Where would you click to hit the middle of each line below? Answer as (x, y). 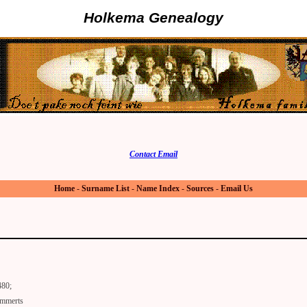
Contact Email (153, 154)
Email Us (237, 189)
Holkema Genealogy (153, 18)
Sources (200, 189)
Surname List (106, 189)
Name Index (158, 189)
